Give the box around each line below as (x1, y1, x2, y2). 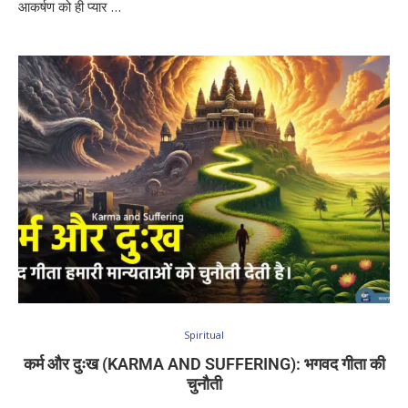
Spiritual (184, 328, 224, 342)
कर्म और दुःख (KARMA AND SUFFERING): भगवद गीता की (23, 354, 385, 373)
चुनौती (186, 374, 222, 393)
